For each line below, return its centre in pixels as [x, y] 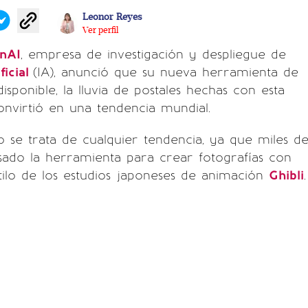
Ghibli [286, 175]
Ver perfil [100, 30]
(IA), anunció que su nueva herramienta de [166, 72]
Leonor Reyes [112, 16]
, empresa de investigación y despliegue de [153, 54]
